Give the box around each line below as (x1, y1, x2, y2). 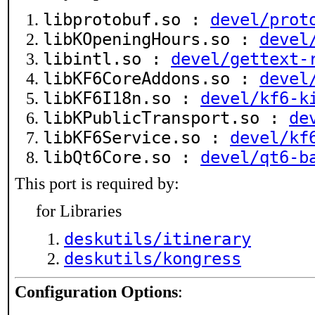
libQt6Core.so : (43, 148, 200, 167)
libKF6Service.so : (43, 128, 230, 148)
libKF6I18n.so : (43, 89, 200, 108)
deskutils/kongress (64, 249, 241, 269)
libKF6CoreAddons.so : (43, 69, 259, 89)
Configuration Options (15, 283, 178, 301)
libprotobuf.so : (43, 10, 210, 30)
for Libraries (36, 202, 122, 220)
